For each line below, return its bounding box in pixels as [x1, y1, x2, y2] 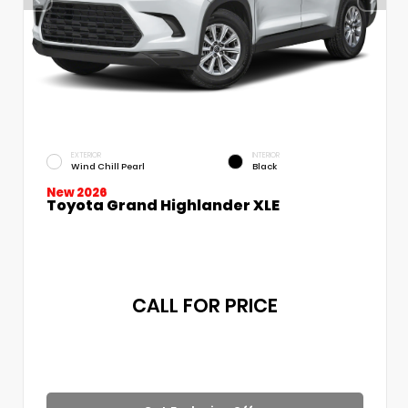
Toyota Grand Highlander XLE [46, 194, 280, 216]
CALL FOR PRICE [132, 291, 278, 319]
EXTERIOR [71, 149, 101, 160]
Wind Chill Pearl [71, 159, 145, 172]
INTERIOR [252, 149, 280, 160]
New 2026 [46, 183, 107, 201]
